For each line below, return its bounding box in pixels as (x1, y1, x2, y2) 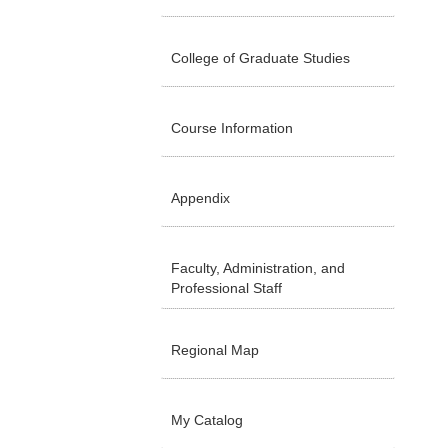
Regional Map (171, 342, 259, 358)
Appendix (171, 190, 230, 206)
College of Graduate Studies (171, 50, 350, 66)
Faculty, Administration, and (171, 260, 345, 276)
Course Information (171, 120, 293, 136)
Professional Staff (171, 280, 282, 296)
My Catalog (171, 412, 243, 428)
